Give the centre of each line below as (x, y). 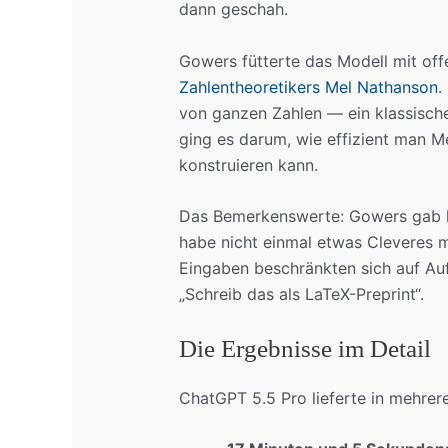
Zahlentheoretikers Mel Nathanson (308, 86)
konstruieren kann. (248, 164)
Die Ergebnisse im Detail (304, 348)
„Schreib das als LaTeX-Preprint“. (301, 294)
